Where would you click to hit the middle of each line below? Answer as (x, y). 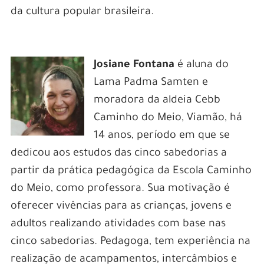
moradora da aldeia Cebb (157, 100)
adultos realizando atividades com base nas (118, 224)
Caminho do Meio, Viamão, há (168, 118)
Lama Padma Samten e (151, 83)
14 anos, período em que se (161, 136)
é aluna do (203, 65)
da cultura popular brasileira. (82, 12)
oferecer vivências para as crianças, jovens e (121, 207)
